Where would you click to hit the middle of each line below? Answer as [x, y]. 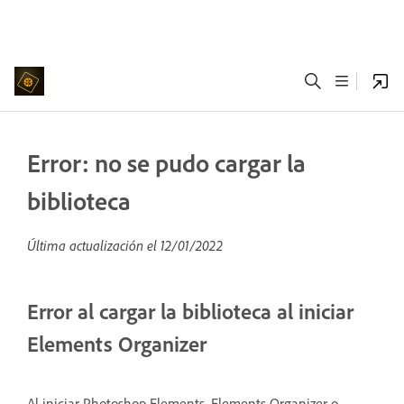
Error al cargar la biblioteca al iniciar [190, 311]
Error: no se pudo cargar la [166, 163]
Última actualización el [94, 245]
